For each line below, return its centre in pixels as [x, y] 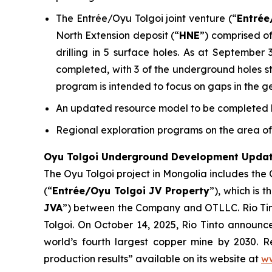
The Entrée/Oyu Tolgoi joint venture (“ [146, 19]
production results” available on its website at [152, 259]
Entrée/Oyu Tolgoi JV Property [131, 191]
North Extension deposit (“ [118, 36]
